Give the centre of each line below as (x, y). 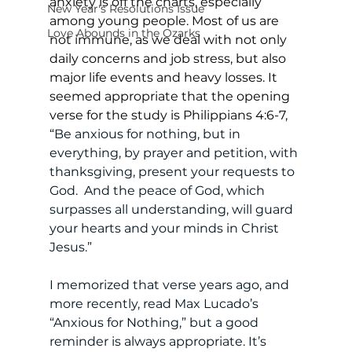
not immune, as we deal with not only (169, 39)
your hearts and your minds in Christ (165, 228)
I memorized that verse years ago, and (170, 284)
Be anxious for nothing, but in (148, 134)
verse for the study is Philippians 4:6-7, (170, 115)
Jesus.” (72, 247)
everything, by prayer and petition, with (175, 152)
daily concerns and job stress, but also (169, 58)
